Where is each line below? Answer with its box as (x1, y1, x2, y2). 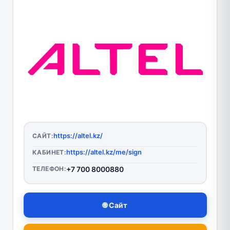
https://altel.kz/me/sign (66, 148, 142, 157)
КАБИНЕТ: (32, 148, 67, 157)
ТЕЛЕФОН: (32, 165, 67, 173)
